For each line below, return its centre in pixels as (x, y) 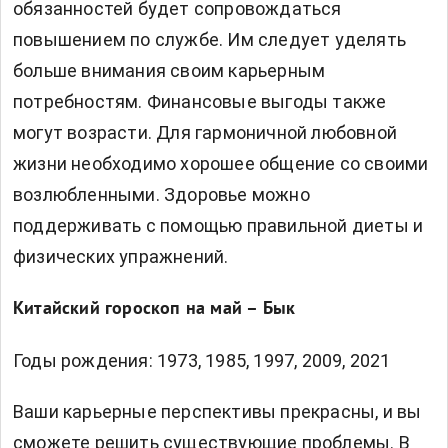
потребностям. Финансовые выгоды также (200, 102)
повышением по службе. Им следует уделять (210, 40)
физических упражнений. (121, 257)
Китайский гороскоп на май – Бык (154, 310)
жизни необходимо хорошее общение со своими (221, 164)
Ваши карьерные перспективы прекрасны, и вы (217, 412)
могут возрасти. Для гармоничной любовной (205, 133)
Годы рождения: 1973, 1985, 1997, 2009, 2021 (202, 361)
